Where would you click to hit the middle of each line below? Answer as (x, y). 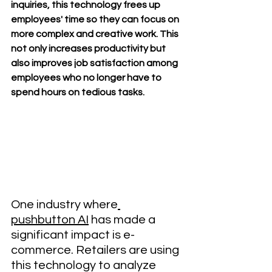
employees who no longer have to (87, 77)
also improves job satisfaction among (95, 63)
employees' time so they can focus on (96, 19)
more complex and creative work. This (96, 34)
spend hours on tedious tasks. (78, 92)
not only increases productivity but (89, 48)
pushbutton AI (50, 220)
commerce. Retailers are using (96, 250)
